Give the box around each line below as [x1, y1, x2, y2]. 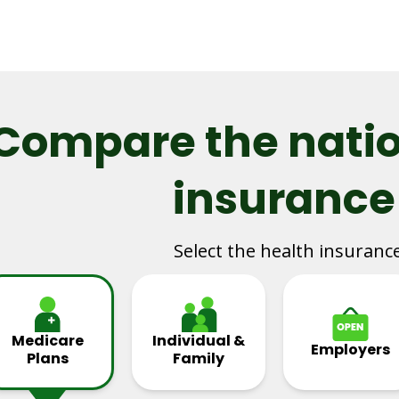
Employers [310, 339, 390, 360]
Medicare [11, 330, 84, 351]
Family [173, 348, 224, 369]
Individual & [152, 330, 245, 351]
